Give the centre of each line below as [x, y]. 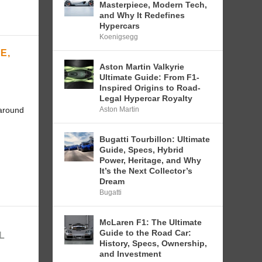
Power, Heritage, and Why [151, 160]
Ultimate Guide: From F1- [150, 77]
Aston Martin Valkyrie [142, 66]
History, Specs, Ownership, [154, 243]
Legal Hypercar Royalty [146, 98]
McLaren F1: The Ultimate [151, 222]
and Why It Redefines [142, 15]
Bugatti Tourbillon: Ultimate [155, 139]
